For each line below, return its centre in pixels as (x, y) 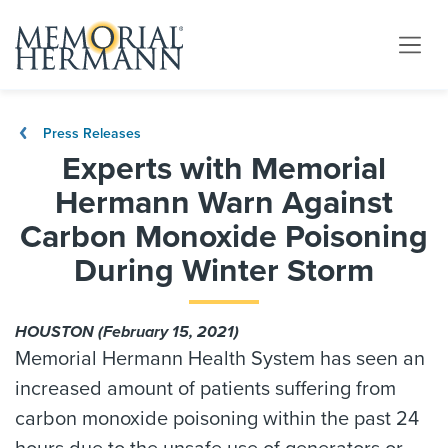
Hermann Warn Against (224, 203)
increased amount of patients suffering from (205, 389)
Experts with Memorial (224, 169)
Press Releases (90, 133)
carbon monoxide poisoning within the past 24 (217, 419)
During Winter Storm (224, 271)
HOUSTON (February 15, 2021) (127, 332)
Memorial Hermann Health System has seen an (220, 359)
